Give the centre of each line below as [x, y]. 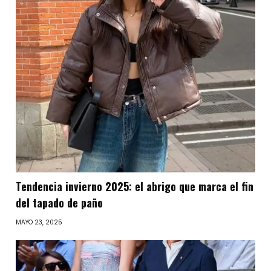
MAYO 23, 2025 [39, 222]
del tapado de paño [60, 202]
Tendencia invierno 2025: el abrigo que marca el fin [135, 186]
